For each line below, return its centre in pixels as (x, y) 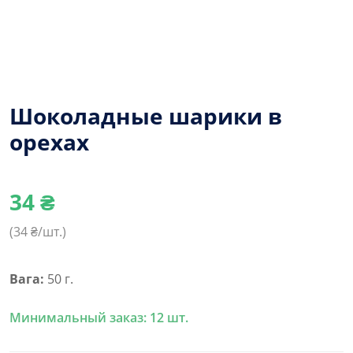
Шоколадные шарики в (146, 115)
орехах (49, 141)
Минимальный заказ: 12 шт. (99, 317)
